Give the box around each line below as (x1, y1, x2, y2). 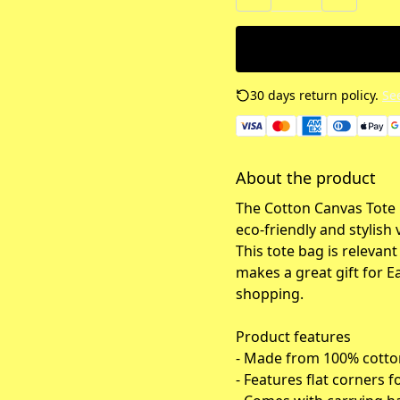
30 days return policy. (250, 87, 379, 104)
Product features (236, 327, 351, 346)
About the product (236, 167, 376, 188)
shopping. (236, 284, 304, 304)
